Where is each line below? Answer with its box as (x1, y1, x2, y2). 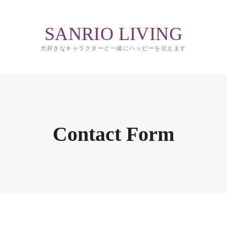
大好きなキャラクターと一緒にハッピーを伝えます (41, 45, 186, 51)
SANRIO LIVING (44, 23, 183, 44)
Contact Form (53, 123, 174, 145)
